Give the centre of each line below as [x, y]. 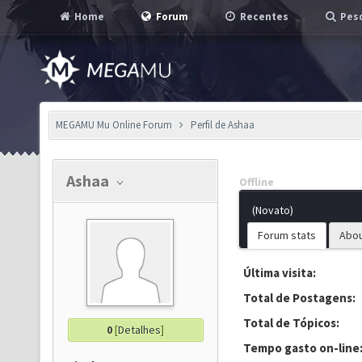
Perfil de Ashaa [222, 125]
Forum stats [287, 235]
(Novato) [273, 210]
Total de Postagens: [299, 298]
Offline [257, 182]
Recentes [263, 17]
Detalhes [139, 330]
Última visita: [280, 273]
